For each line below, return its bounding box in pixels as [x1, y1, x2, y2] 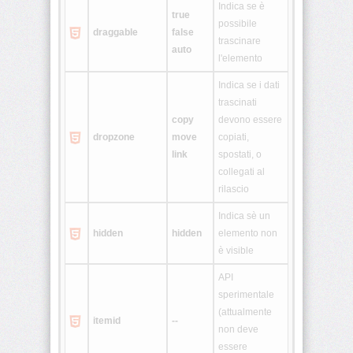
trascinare [218, 35, 261, 47]
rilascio [218, 184, 249, 195]
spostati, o [218, 149, 262, 161]
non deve [218, 324, 258, 336]
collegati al [218, 166, 265, 178]
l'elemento [218, 53, 262, 65]
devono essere [218, 114, 282, 126]
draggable [93, 27, 138, 39]
